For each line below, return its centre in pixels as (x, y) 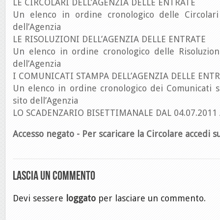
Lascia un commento (54, 176)
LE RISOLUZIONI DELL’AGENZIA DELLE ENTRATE (109, 39)
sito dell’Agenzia (45, 100)
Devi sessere (39, 198)
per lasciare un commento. (151, 198)
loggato (81, 198)
